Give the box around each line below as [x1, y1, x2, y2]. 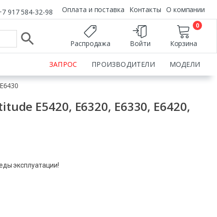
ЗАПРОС [49, 60, 77, 69]
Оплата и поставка [62, 5, 124, 14]
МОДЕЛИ [169, 60, 200, 69]
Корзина [170, 38, 197, 48]
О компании [166, 5, 205, 14]
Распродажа [70, 38, 111, 48]
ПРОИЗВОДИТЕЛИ [92, 60, 155, 69]
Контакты [129, 5, 161, 14]
